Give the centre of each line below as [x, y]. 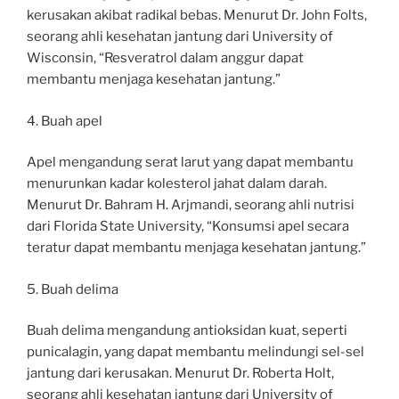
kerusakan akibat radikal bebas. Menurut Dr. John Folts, [197, 15]
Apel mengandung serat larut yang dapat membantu [190, 162]
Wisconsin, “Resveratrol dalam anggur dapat [165, 58]
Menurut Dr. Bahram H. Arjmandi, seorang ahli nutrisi [191, 205]
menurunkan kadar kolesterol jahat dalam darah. [177, 183]
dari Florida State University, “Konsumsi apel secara [188, 226]
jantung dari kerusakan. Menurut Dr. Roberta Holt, [180, 373]
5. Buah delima [73, 289]
